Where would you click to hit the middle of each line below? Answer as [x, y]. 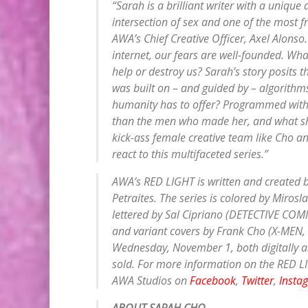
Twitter [257, 280]
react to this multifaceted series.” [190, 154]
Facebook [212, 280]
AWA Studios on [151, 280]
